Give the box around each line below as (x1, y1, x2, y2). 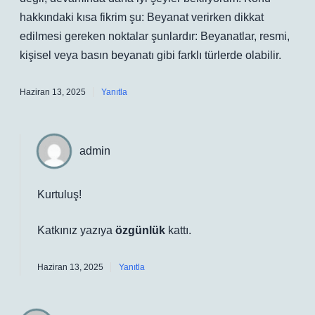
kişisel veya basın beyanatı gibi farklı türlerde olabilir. (20, 49, 281, 61)
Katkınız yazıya (37, 224, 115, 236)
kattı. (165, 224, 191, 236)
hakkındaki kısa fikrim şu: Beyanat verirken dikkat (20, 11, 264, 23)
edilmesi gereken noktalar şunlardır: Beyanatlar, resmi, (20, 30, 290, 42)
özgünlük (115, 224, 165, 236)
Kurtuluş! (37, 188, 82, 200)
